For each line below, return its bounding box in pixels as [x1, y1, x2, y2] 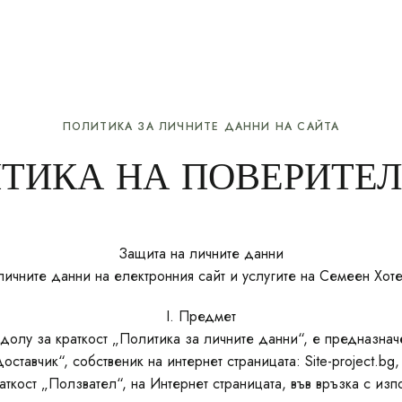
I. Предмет [166, 306, 236, 327]
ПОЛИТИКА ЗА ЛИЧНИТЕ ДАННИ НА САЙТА [62, 118, 340, 135]
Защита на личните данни [118, 243, 284, 264]
